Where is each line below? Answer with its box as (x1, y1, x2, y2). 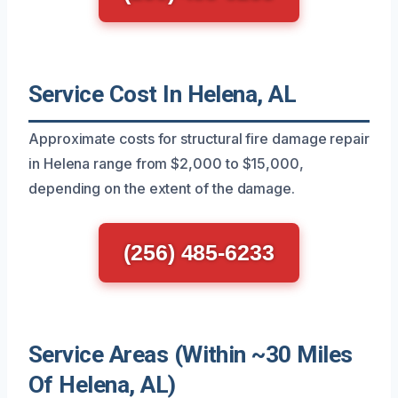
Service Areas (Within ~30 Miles (28, 341, 353, 368)
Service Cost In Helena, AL (28, 81, 297, 107)
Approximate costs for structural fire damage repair (28, 130, 370, 147)
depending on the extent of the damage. (28, 179, 295, 197)
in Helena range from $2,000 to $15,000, (28, 155, 304, 172)
